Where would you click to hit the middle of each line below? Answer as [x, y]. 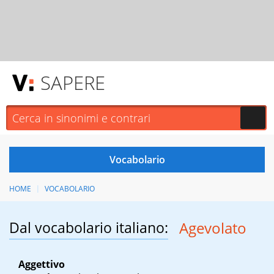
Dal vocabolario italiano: [89, 228]
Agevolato [213, 228]
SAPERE [73, 83]
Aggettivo [42, 265]
